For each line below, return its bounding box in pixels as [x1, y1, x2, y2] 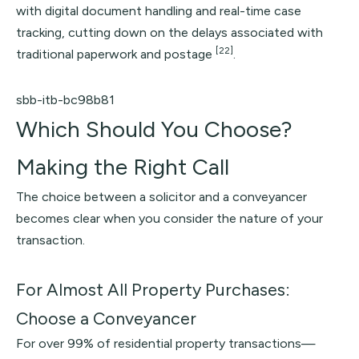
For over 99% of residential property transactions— [16, 336, 316, 351]
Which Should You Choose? [16, 115, 292, 143]
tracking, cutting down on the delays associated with [16, 25, 323, 40]
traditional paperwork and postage [16, 46, 216, 62]
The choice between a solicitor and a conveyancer [16, 189, 307, 204]
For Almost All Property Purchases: [16, 279, 290, 300]
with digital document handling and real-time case [16, 3, 301, 18]
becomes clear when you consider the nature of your [16, 211, 323, 226]
